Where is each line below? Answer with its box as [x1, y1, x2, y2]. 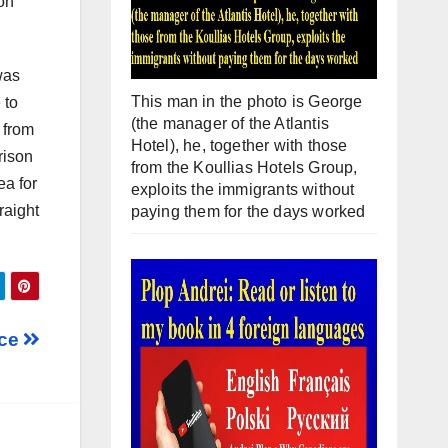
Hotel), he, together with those [130, 137, 348, 155]
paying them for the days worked [130, 203, 366, 221]
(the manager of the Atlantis [130, 115, 330, 133]
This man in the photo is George [130, 93, 363, 111]
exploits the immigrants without [130, 181, 355, 199]
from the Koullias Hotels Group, [130, 159, 358, 177]
